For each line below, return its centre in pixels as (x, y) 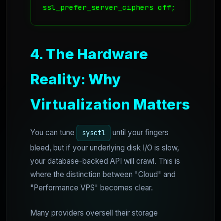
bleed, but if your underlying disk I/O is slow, (105, 147)
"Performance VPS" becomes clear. (92, 187)
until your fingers (140, 133)
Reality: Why (75, 79)
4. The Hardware (89, 54)
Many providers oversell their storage (94, 213)
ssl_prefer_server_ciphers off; (109, 7)
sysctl (93, 133)
